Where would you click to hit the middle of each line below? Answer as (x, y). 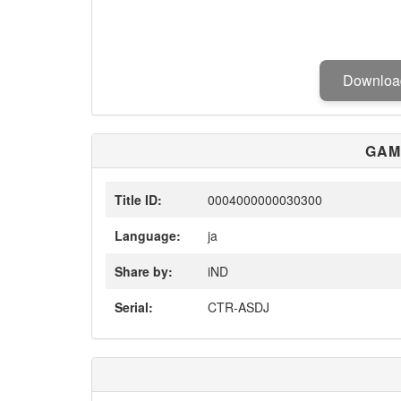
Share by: (144, 271)
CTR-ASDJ (237, 307)
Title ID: (138, 200)
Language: (148, 235)
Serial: (134, 307)
